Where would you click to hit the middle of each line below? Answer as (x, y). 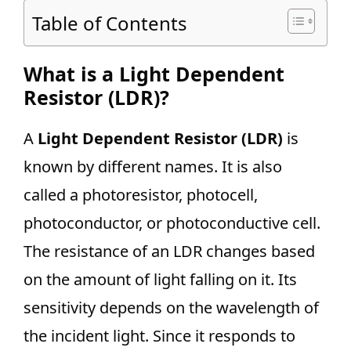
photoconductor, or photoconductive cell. (172, 223)
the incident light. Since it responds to (159, 336)
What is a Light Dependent (154, 74)
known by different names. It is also (153, 166)
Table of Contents (110, 23)
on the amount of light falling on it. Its (160, 279)
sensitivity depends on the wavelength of (171, 308)
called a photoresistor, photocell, (141, 195)
